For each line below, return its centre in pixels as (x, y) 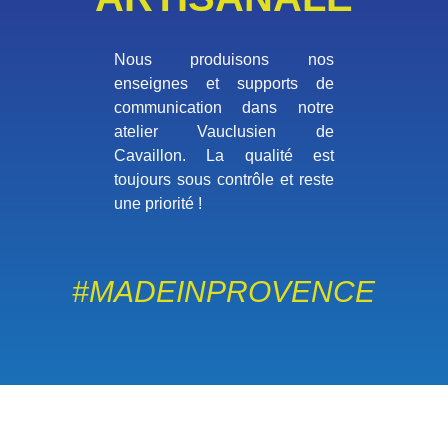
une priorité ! (157, 203)
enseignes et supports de (224, 83)
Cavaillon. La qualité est (224, 155)
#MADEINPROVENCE (224, 291)
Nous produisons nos (224, 59)
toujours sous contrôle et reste (224, 179)
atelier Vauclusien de (224, 131)
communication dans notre (224, 107)
